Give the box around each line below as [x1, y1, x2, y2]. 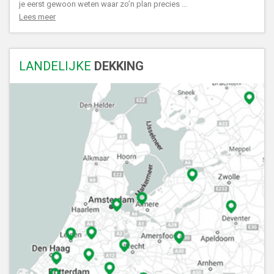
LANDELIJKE [19, 59, 91, 74]
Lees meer [19, 12, 56, 22]
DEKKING [91, 59, 144, 74]
